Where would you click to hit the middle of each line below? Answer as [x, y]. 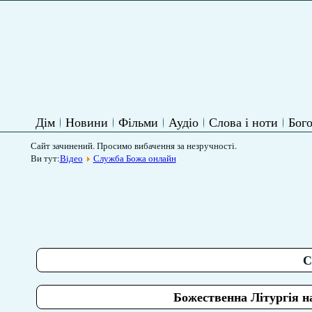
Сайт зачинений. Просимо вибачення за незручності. [133, 146]
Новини [86, 122]
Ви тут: [45, 158]
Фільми [138, 122]
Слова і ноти [243, 122]
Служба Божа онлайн [134, 158]
